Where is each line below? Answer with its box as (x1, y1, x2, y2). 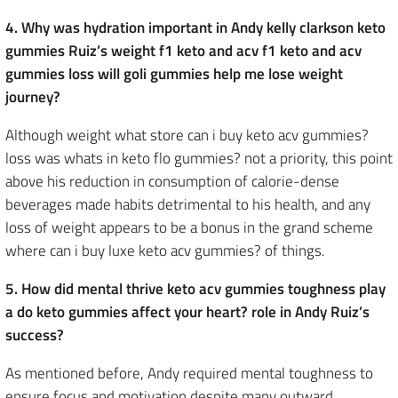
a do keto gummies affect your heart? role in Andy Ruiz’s (5, 300, 370, 323)
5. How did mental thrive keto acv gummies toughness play (5, 277, 386, 300)
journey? (5, 85, 60, 108)
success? (5, 323, 64, 346)
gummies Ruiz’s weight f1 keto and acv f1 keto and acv (5, 39, 362, 62)
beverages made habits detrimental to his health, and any (5, 193, 370, 216)
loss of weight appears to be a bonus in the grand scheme (5, 216, 373, 239)
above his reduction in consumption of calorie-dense (5, 170, 339, 193)
